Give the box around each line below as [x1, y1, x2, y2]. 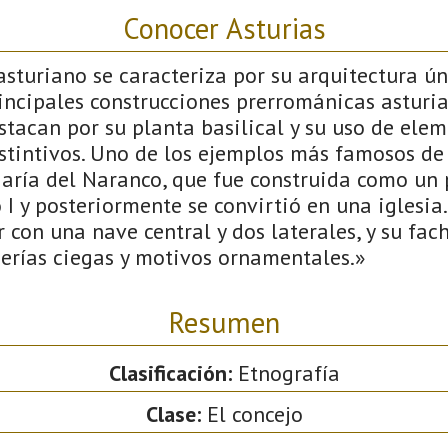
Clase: [145, 399, 201, 428]
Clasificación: [108, 358, 232, 387]
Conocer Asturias [122, 9, 326, 47]
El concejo [200, 399, 303, 428]
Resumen [168, 303, 280, 341]
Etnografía [231, 358, 340, 387]
